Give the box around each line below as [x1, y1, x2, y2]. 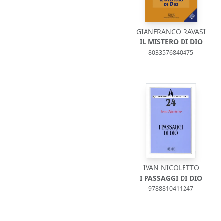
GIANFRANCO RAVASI [136, 27, 206, 36]
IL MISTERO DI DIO [139, 37, 203, 46]
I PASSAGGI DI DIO [140, 173, 203, 183]
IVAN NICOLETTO [143, 163, 199, 172]
